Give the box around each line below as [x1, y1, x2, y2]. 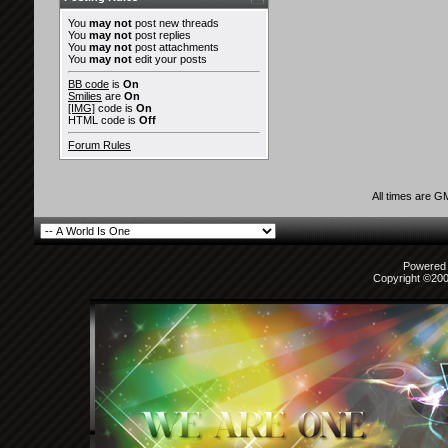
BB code [68, 78, 109, 90]
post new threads [132, 17, 219, 29]
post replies [132, 29, 191, 41]
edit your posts [132, 53, 207, 65]
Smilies [68, 90, 102, 102]
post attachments [132, 41, 219, 53]
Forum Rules [68, 139, 131, 151]
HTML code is [68, 114, 139, 126]
